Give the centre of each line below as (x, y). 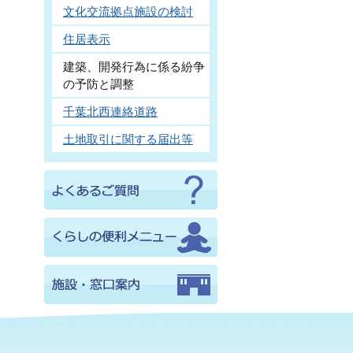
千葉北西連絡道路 (110, 111)
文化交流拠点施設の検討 (128, 11)
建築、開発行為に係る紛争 (134, 67)
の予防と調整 (98, 84)
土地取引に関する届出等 (128, 139)
